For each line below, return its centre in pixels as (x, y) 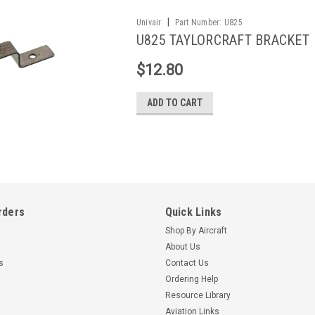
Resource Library (198, 295)
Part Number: (198, 22)
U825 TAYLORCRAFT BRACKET (223, 40)
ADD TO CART (174, 103)
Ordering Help (191, 279)
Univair (149, 22)
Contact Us (187, 263)
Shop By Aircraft (196, 231)
